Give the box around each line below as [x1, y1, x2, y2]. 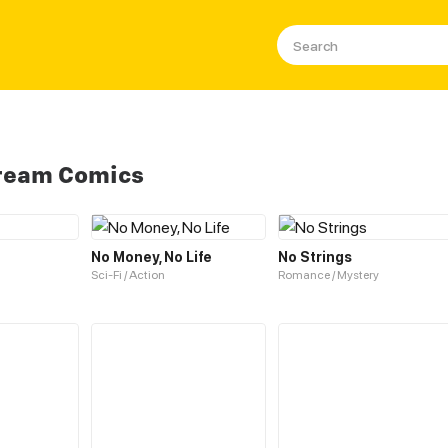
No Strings [278, 248, 352, 265]
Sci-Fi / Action [91, 267, 165, 282]
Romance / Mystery [278, 267, 379, 282]
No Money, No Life [91, 248, 212, 265]
